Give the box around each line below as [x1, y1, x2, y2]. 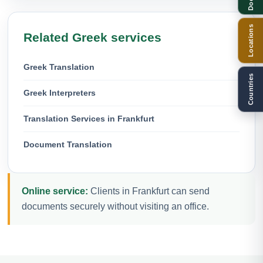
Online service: [22, 186, 88, 196]
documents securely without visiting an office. [22, 201, 209, 211]
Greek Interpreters [23, 87, 96, 97]
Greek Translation [23, 62, 95, 72]
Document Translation [23, 139, 112, 149]
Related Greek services [23, 30, 161, 44]
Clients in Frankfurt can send [88, 186, 210, 196]
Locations [247, 23, 254, 57]
